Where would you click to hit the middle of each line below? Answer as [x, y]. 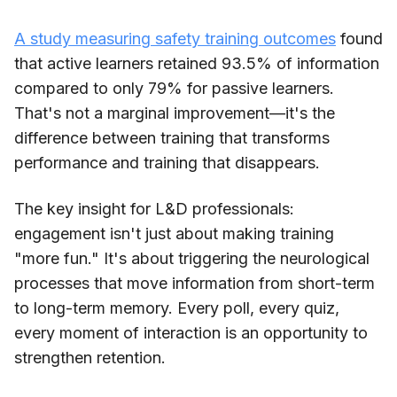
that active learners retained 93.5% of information [197, 63]
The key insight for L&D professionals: [154, 208]
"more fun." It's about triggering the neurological [192, 258]
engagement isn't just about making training [174, 233]
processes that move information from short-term [195, 283]
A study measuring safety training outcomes [175, 38]
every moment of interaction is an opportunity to [191, 332]
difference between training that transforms [172, 137]
